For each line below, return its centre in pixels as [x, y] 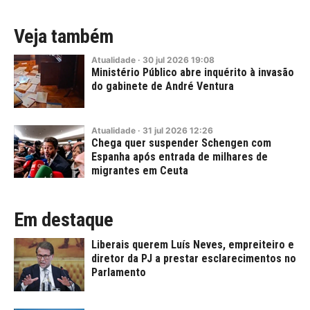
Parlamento [119, 273]
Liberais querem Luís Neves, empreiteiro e [193, 245]
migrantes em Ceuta [140, 170]
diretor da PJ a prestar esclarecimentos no [194, 259]
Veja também [64, 37]
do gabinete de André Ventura [163, 86]
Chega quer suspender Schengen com [181, 143]
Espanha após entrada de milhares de [180, 156]
